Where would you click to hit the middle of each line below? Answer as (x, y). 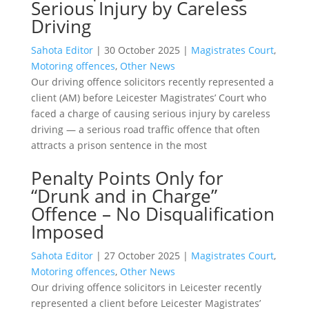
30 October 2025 (142, 50)
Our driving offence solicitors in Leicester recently (146, 287)
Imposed (67, 231)
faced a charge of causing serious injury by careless (150, 113)
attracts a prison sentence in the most (119, 145)
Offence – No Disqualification (152, 213)
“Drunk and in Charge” (124, 196)
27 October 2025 (142, 255)
